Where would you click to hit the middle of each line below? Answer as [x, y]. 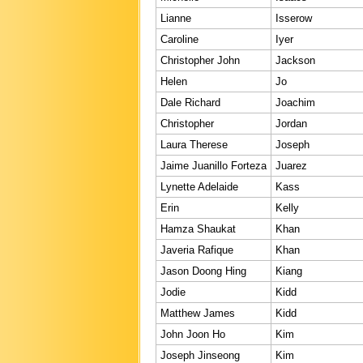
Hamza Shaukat [198, 228]
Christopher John [200, 60]
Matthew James [198, 313]
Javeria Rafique [197, 250]
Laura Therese [194, 144]
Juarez [291, 165]
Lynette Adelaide [199, 186]
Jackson [295, 60]
